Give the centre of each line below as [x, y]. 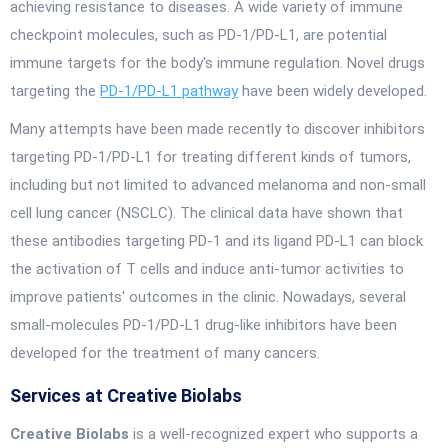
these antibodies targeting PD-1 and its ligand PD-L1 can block [216, 241]
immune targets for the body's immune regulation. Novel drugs [217, 63]
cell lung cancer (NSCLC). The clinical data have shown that [206, 213]
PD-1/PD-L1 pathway [169, 91]
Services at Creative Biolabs [126, 395]
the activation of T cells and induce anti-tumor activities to [207, 269]
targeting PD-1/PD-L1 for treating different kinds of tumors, [210, 157]
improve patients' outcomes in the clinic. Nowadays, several [208, 297]
